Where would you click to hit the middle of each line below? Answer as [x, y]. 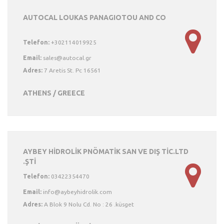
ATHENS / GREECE [54, 93]
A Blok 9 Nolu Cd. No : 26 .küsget [88, 204]
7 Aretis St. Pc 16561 [72, 70]
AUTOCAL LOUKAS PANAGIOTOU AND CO [94, 17]
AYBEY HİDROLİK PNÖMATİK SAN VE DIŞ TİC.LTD [106, 151]
